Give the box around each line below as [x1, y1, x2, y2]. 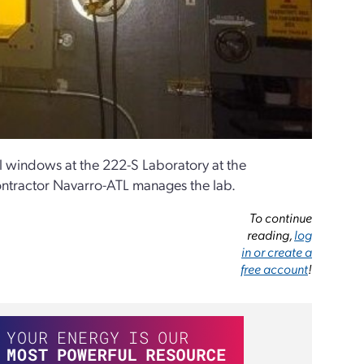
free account [240, 260, 309, 277]
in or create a [241, 243, 313, 260]
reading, [247, 226, 295, 243]
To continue [249, 209, 313, 226]
